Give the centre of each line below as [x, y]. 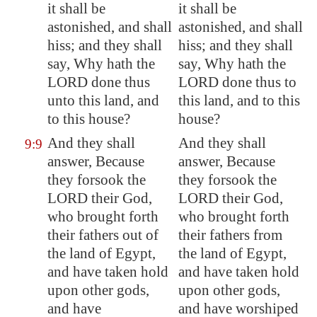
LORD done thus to [237, 82]
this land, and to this [239, 100]
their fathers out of [103, 235]
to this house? [89, 119]
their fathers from [230, 235]
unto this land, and [103, 100]
